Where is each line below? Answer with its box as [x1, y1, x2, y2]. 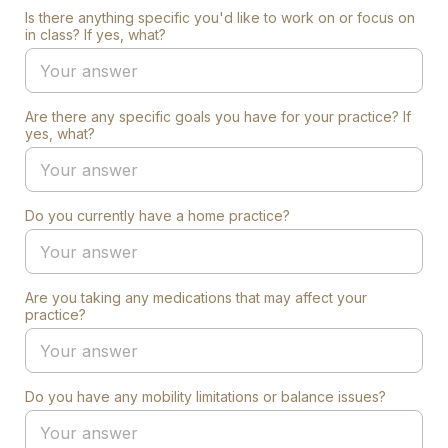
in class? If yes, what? [25, 26, 166, 43]
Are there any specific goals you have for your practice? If [25, 108, 411, 125]
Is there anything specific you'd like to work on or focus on [25, 9, 415, 26]
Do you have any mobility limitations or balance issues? [25, 388, 386, 405]
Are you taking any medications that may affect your [25, 289, 367, 306]
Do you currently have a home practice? [25, 207, 290, 224]
